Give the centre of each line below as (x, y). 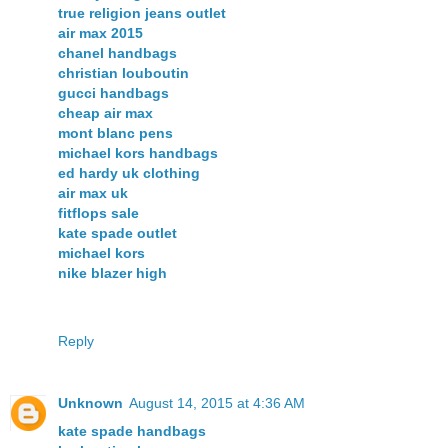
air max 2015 (100, 32)
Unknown (90, 402)
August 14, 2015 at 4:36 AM (217, 402)
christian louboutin (123, 72)
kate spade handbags (132, 430)
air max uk (93, 192)
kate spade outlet (117, 232)
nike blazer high (112, 272)
